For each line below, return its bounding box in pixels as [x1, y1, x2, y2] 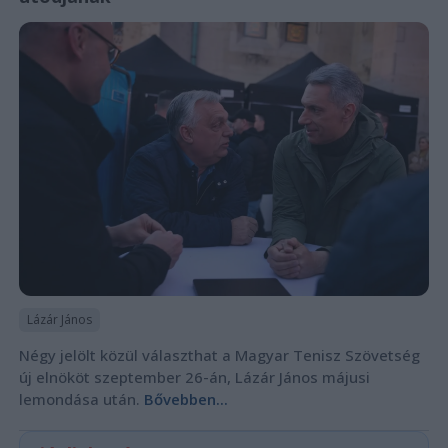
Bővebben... [143, 388, 228, 409]
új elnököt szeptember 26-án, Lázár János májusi [18, 366, 370, 387]
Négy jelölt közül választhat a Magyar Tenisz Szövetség [18, 344, 420, 365]
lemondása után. [18, 388, 144, 409]
